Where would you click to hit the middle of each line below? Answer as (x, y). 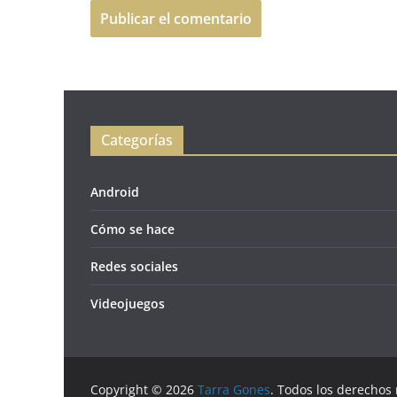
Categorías (137, 140)
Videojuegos (128, 303)
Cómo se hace (132, 229)
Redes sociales (134, 266)
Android (115, 191)
